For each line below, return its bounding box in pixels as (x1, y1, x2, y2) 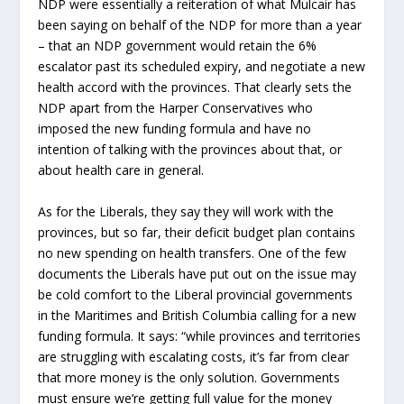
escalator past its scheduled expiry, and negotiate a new (38, 58, 366, 76)
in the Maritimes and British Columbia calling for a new (38, 306, 357, 324)
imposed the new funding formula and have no (38, 120, 312, 138)
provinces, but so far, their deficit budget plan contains (38, 223, 356, 241)
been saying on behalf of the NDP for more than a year (38, 16, 363, 34)
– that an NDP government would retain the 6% (38, 37, 317, 55)
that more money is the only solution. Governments (38, 368, 341, 386)
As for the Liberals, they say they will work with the (38, 202, 335, 220)
